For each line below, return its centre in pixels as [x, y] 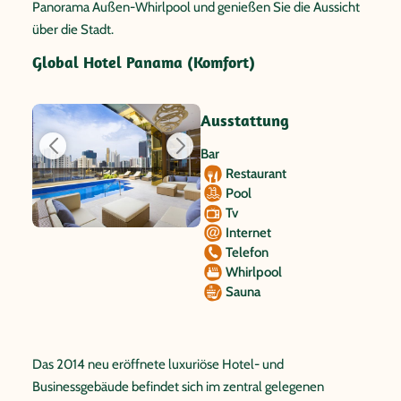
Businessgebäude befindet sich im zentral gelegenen [178, 387]
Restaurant [256, 174]
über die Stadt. [73, 30]
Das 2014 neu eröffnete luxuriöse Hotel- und [158, 364]
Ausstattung [245, 120]
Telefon [247, 252]
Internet [248, 233]
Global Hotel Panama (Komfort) [144, 62]
